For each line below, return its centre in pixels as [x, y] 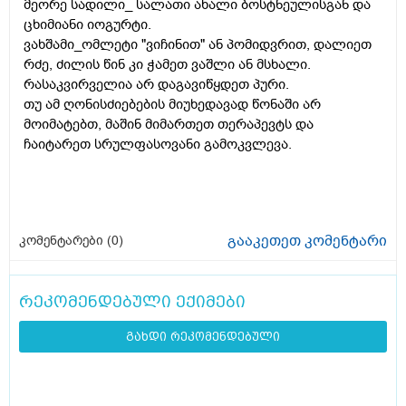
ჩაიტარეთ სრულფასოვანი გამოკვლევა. [167, 145]
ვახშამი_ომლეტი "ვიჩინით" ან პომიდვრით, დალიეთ [198, 45]
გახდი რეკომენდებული [203, 337]
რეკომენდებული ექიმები [132, 302]
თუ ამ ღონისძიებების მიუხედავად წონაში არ [172, 105]
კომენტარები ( [65, 241]
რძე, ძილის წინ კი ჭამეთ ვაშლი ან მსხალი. [167, 65]
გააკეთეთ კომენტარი [307, 242]
